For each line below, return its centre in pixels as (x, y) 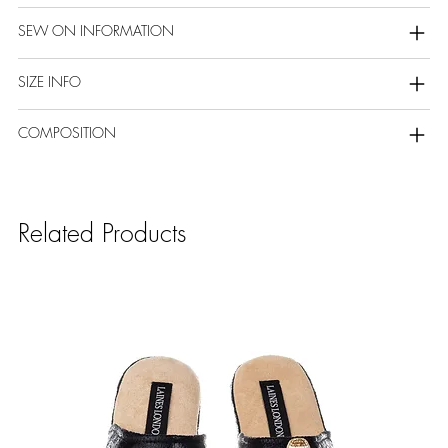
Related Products (102, 233)
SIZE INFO (49, 81)
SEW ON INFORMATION (95, 30)
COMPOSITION (66, 132)
